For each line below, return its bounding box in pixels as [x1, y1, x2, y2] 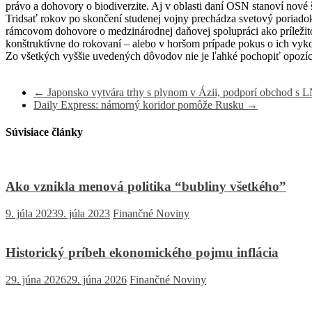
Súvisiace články [6, 125, 83, 138]
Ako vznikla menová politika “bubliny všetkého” [6, 178, 286, 194]
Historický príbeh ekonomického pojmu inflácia [6, 245, 279, 260]
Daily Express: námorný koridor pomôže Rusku [33, 98, 247, 111]
